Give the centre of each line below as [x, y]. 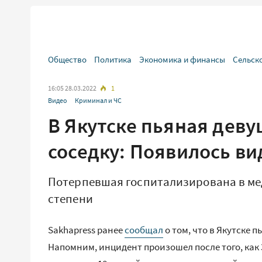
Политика [113, 59]
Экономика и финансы [182, 59]
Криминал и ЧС [98, 100]
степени [70, 199]
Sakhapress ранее [86, 230]
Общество [67, 59]
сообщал [144, 230]
